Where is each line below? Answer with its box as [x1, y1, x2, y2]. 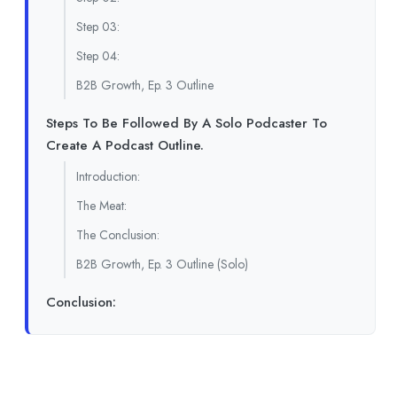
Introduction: [76, 167, 140, 185]
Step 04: [76, 46, 120, 65]
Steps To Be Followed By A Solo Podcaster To [46, 113, 327, 133]
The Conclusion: [76, 225, 160, 244]
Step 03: [76, 17, 120, 35]
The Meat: [76, 196, 127, 214]
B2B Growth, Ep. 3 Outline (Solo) [76, 254, 248, 273]
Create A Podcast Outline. [46, 135, 204, 155]
